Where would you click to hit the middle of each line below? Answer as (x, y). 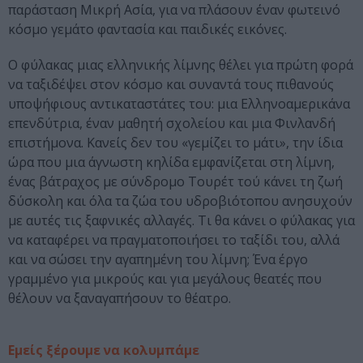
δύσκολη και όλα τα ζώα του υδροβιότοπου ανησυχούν (180, 201)
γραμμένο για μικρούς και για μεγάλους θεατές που (165, 279)
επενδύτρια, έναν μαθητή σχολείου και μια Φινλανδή (172, 124)
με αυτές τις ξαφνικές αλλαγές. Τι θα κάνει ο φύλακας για (181, 221)
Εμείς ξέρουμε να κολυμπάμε (104, 350)
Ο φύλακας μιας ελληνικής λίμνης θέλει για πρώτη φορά (181, 65)
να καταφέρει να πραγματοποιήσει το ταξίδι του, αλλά (174, 240)
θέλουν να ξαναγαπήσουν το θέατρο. (120, 299)
